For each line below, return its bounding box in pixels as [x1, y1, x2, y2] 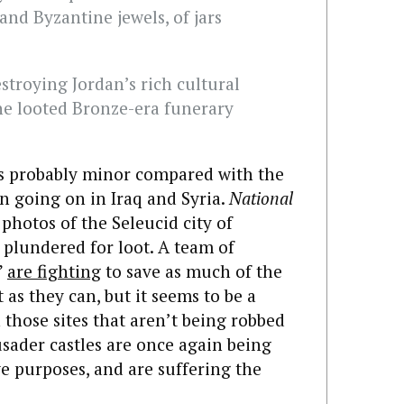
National [229, 186, 293, 209]
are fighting [7, 259, 101, 282]
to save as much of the [101, 259, 282, 282]
